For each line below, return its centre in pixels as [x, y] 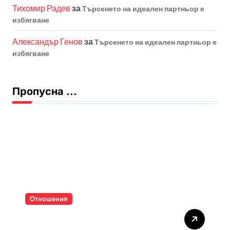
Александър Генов [47, 42]
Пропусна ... [45, 91]
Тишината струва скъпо [87, 219]
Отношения [49, 199]
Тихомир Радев [41, 8]
